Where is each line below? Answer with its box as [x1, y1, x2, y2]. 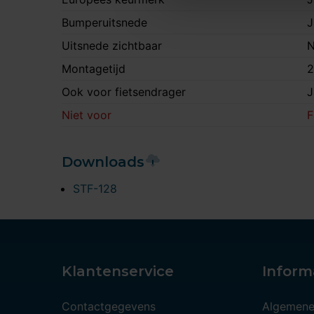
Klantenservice [62, 263, 174, 280]
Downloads [62, 153, 144, 170]
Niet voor [62, 108, 111, 122]
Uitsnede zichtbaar [62, 39, 162, 53]
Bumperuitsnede [62, 15, 147, 29]
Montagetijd [62, 62, 125, 76]
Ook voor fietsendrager [62, 85, 186, 99]
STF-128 [73, 182, 117, 196]
